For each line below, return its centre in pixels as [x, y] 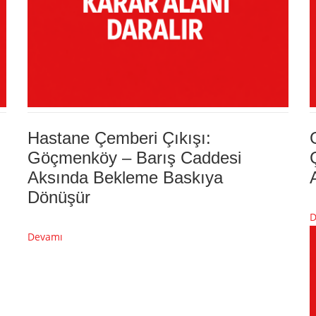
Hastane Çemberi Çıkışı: [119, 138]
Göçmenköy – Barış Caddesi [134, 157]
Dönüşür [59, 197]
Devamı [45, 236]
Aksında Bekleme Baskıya [125, 177]
